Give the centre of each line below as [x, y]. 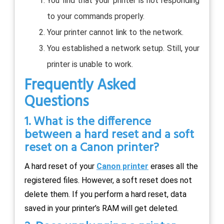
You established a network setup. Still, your [123, 48]
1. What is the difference [88, 122]
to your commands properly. [96, 16]
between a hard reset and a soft [109, 135]
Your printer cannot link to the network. [115, 32]
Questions [56, 102]
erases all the [173, 166]
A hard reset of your [60, 166]
